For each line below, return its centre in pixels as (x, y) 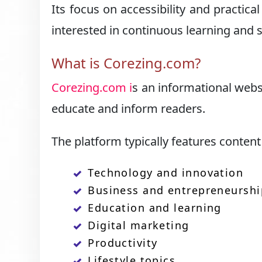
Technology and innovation (166, 173)
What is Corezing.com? (126, 63)
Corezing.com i (92, 87)
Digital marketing (139, 225)
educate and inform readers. (129, 108)
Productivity (123, 243)
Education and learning (155, 208)
